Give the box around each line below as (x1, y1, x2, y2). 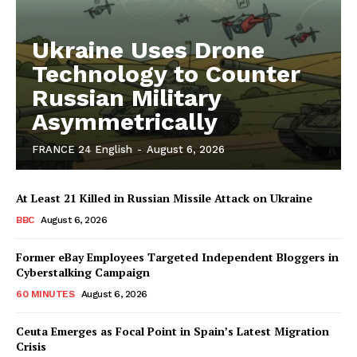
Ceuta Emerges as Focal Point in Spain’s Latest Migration (16, 323, 329, 339)
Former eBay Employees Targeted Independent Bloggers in (16, 249, 339, 265)
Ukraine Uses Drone (32, 35, 265, 64)
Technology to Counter (32, 59, 300, 88)
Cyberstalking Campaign (16, 264, 150, 280)
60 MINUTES (16, 288, 74, 300)
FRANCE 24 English (32, 143, 132, 155)
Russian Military (32, 83, 222, 112)
